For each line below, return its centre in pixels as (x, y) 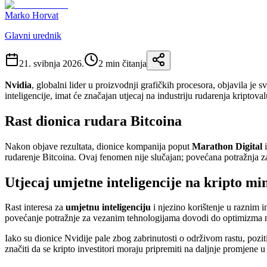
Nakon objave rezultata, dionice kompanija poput (98, 146)
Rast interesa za (35, 207)
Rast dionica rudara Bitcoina (93, 121)
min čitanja (125, 63)
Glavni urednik (33, 35)
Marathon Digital (227, 146)
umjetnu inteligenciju (108, 207)
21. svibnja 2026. (52, 63)
